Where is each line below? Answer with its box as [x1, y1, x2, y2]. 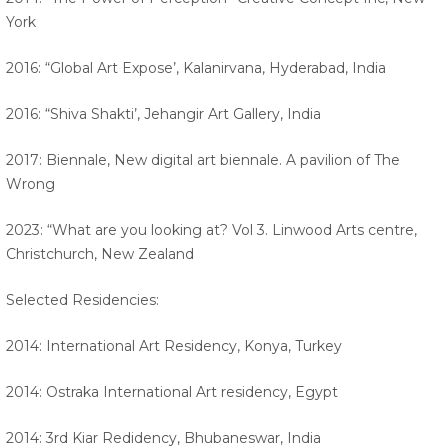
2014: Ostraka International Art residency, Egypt [6, 383, 342, 402]
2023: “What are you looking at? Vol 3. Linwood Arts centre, [6, 221, 417, 240]
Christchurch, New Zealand [6, 245, 198, 264]
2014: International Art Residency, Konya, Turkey [6, 337, 346, 356]
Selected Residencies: [6, 291, 163, 310]
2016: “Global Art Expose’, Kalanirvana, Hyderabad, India [6, 59, 390, 78]
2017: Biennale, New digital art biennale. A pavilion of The [6, 151, 400, 170]
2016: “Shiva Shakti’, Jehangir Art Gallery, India [6, 105, 325, 124]
